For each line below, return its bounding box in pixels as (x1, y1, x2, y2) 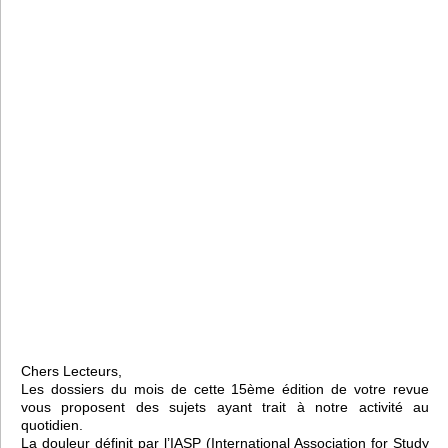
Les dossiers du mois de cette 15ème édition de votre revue (21, 380, 429, 397)
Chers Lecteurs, (21, 362, 122, 379)
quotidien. (21, 416, 83, 433)
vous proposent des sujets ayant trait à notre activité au (21, 398, 429, 415)
